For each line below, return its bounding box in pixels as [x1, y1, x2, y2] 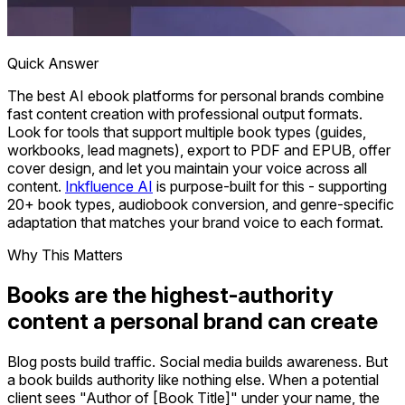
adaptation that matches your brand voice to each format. [7, 212, 383, 231]
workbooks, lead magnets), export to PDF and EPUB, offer [7, 140, 391, 159]
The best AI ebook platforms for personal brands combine [7, 86, 384, 105]
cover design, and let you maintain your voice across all [7, 158, 367, 177]
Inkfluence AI [65, 176, 153, 195]
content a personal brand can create [7, 307, 378, 334]
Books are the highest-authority [7, 281, 334, 308]
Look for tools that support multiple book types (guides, [7, 122, 366, 141]
